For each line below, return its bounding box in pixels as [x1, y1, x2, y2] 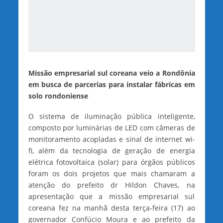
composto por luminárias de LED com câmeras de [28, 123, 195, 133]
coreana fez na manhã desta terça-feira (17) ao [28, 203, 195, 213]
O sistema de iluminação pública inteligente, [28, 111, 195, 121]
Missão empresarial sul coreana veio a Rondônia [28, 68, 195, 78]
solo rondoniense [28, 91, 88, 101]
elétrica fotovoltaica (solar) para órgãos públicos [28, 157, 195, 167]
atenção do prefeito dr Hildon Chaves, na [28, 180, 195, 190]
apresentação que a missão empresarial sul [28, 192, 195, 202]
